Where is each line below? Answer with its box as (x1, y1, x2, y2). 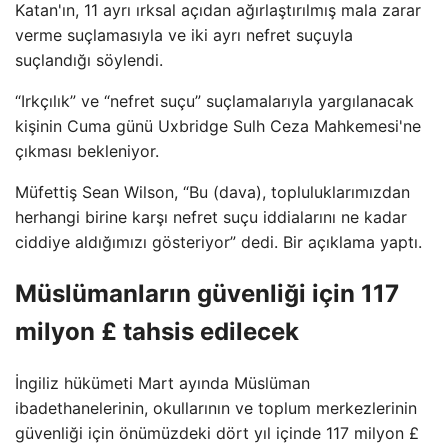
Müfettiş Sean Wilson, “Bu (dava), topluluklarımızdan (15, 182, 410, 202)
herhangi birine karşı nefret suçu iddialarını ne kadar (15, 207, 407, 227)
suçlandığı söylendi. (15, 50, 163, 70)
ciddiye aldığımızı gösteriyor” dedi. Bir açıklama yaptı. (15, 232, 422, 252)
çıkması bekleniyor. (15, 141, 159, 161)
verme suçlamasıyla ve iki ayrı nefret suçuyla (15, 25, 353, 45)
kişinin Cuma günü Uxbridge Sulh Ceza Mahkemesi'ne (15, 116, 421, 136)
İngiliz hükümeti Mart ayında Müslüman (15, 372, 310, 393)
